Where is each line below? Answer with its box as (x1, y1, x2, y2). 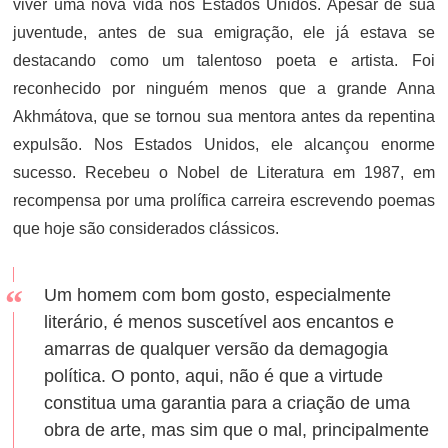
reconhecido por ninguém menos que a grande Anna (13, 80, 435, 97)
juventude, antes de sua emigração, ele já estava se (13, 24, 435, 41)
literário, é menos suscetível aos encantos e (44, 312, 395, 332)
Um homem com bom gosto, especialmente (44, 285, 392, 305)
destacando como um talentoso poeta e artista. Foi (13, 52, 435, 69)
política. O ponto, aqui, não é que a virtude (44, 366, 384, 386)
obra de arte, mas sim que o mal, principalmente (44, 420, 430, 440)
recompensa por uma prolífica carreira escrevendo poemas (13, 192, 435, 209)
